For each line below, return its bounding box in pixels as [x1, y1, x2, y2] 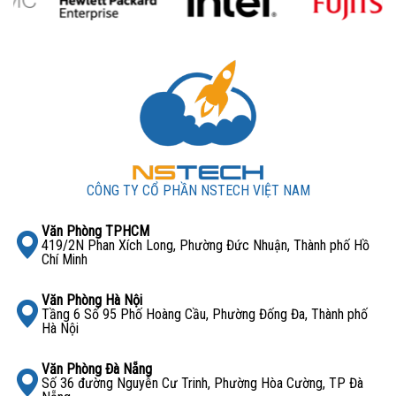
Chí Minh [42, 250, 88, 268]
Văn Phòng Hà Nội [42, 291, 142, 308]
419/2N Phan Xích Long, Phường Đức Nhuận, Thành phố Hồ [42, 236, 369, 254]
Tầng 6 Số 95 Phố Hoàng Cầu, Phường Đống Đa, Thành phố [42, 305, 368, 323]
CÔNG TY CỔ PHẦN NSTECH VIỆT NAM [86, 181, 310, 199]
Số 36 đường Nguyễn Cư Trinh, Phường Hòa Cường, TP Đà [42, 374, 363, 392]
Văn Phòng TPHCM [42, 222, 149, 240]
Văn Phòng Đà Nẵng [42, 360, 152, 377]
